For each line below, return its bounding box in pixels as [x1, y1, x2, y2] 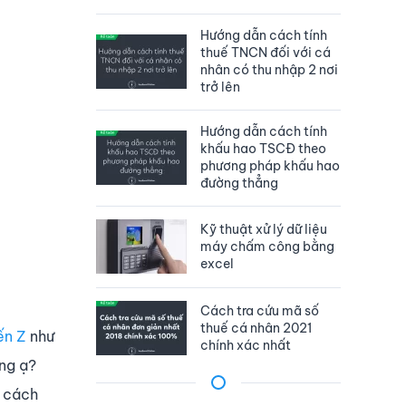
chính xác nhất [200, 336, 291, 353]
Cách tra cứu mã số [200, 302, 319, 319]
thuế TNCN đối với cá [200, 44, 331, 62]
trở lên [200, 79, 240, 96]
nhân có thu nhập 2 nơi [200, 62, 338, 79]
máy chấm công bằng [200, 237, 334, 255]
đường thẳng [200, 175, 278, 192]
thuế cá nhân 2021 [200, 319, 312, 336]
